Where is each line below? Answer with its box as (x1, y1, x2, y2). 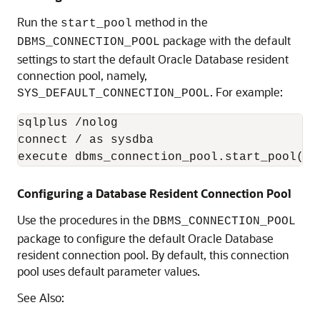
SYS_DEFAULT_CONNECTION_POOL (17, 87, 210, 100)
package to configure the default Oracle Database (17, 231, 274, 246)
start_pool (61, 17, 132, 30)
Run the (17, 14, 61, 29)
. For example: (210, 84, 283, 99)
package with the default (160, 33, 291, 48)
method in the (132, 14, 208, 29)
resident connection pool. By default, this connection (17, 247, 289, 262)
